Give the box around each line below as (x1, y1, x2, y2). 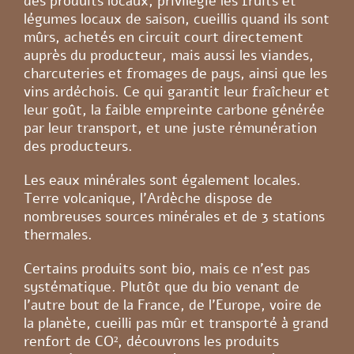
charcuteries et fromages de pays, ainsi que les (23, 63, 327, 83)
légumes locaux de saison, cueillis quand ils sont (23, 9, 330, 28)
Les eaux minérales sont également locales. (23, 170, 301, 190)
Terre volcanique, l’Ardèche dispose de (23, 188, 273, 208)
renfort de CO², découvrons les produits (23, 331, 279, 351)
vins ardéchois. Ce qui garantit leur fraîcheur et (23, 81, 330, 101)
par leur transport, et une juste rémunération (23, 118, 317, 137)
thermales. (23, 224, 92, 244)
